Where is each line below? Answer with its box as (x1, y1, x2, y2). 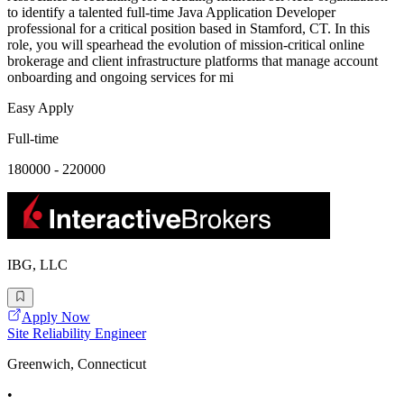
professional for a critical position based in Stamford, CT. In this (7, 21, 370, 37)
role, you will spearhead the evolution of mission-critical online (7, 37, 364, 53)
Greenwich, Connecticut (7, 356, 146, 372)
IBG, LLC (7, 257, 68, 273)
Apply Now (22, 309, 90, 326)
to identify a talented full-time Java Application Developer (7, 5, 335, 21)
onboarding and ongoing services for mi (7, 69, 234, 86)
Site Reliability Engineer (7, 326, 146, 342)
